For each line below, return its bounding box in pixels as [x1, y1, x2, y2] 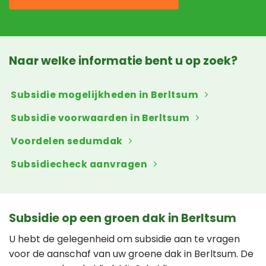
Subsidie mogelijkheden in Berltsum [11, 88, 199, 101]
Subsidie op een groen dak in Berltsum [9, 210, 236, 226]
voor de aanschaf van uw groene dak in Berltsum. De [9, 246, 254, 261]
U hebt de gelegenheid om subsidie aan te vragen [9, 232, 240, 246]
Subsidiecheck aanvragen [11, 157, 148, 170]
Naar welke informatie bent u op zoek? [9, 53, 237, 69]
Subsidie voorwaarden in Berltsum [11, 111, 190, 124]
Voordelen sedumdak [11, 134, 123, 147]
